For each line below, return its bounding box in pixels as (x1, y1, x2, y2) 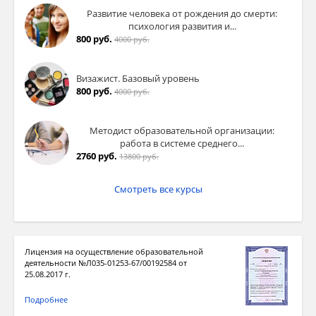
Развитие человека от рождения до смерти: (87, 6, 277, 20)
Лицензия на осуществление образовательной (25, 246, 203, 257)
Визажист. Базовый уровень (76, 71, 200, 85)
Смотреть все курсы (114, 183, 202, 196)
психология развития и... (128, 19, 236, 32)
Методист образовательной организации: (90, 123, 274, 137)
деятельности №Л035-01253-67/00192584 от (25, 257, 187, 269)
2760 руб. (76, 149, 117, 162)
